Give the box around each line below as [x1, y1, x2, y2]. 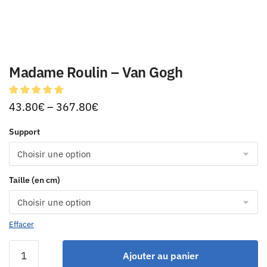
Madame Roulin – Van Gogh [9, 63, 182, 82]
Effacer [9, 219, 34, 229]
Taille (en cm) [9, 175, 60, 185]
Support [9, 126, 40, 137]
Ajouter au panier [122, 250, 198, 262]
